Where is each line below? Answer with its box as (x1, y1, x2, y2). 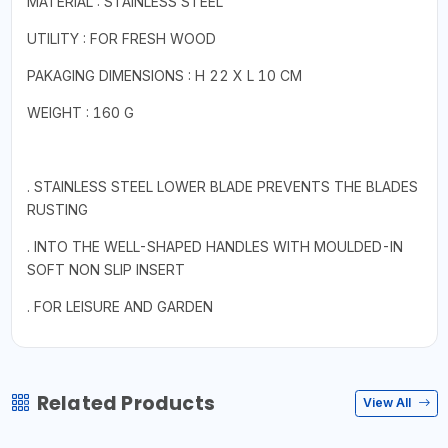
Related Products (36, 389, 215, 417)
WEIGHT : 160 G (26, 103, 134, 121)
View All (363, 395, 414, 411)
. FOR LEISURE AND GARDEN (26, 297, 213, 315)
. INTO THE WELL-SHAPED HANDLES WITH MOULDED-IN (26, 237, 403, 255)
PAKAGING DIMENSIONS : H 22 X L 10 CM (26, 66, 302, 84)
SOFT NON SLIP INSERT (26, 260, 185, 278)
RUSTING (26, 200, 88, 218)
